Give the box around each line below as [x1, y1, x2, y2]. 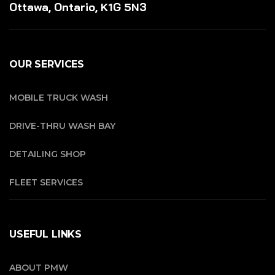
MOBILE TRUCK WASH [9, 91, 108, 103]
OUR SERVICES [9, 58, 85, 70]
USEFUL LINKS [9, 228, 82, 240]
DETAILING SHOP [9, 148, 86, 160]
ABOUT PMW [9, 261, 68, 273]
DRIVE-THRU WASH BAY [9, 120, 115, 131]
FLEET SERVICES [9, 176, 83, 188]
